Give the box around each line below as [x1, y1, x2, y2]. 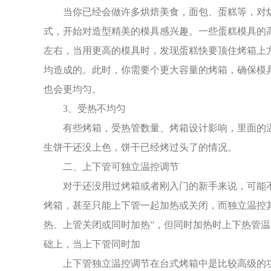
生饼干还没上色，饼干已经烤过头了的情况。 [44, 142, 237, 152]
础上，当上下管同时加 [44, 238, 140, 249]
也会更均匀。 [44, 83, 102, 94]
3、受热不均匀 [63, 103, 126, 114]
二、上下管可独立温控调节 [63, 161, 179, 172]
